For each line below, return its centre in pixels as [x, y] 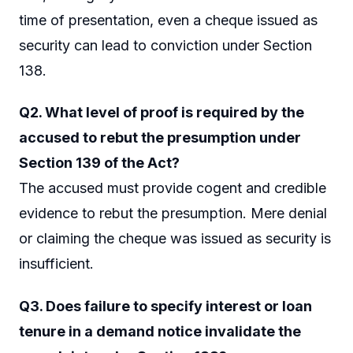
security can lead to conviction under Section [165, 45]
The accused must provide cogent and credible [173, 188]
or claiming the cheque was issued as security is [175, 239]
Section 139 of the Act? [99, 163]
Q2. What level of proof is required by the [162, 113]
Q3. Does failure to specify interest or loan [165, 306]
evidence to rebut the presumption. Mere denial [173, 214]
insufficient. [56, 264]
